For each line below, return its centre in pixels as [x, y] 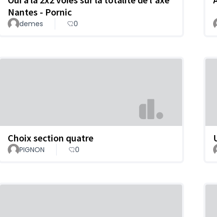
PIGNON [32, 149]
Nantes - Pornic [40, 12]
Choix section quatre [51, 138]
